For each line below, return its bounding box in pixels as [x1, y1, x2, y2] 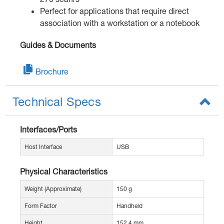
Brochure [35, 66, 68, 76]
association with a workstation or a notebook [40, 18, 199, 28]
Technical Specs [12, 94, 101, 109]
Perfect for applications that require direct [40, 6, 189, 16]
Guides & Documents [20, 40, 96, 50]
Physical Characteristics [20, 166, 107, 176]
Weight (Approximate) [24, 185, 81, 193]
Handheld [116, 202, 142, 210]
